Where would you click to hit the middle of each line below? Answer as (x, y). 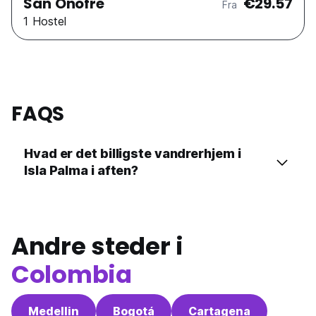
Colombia (72, 275)
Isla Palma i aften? (81, 171)
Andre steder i (97, 247)
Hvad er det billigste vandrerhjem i (133, 154)
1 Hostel (45, 22)
